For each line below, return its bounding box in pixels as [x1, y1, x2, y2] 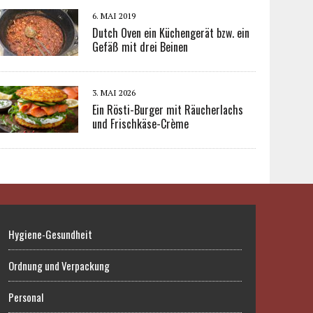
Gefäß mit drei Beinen [92, 38, 189, 56]
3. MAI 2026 [92, 87, 136, 99]
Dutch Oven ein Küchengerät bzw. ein [92, 24, 250, 42]
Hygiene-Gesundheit [8, 226, 93, 242]
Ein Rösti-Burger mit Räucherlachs [92, 101, 244, 119]
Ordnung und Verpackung [8, 258, 110, 274]
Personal [8, 289, 44, 305]
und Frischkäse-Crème [92, 115, 189, 133]
